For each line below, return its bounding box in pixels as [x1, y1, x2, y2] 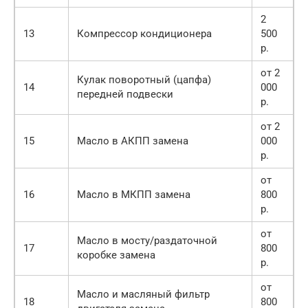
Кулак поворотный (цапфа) [77, 73, 211, 86]
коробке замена [77, 248, 155, 261]
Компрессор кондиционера [77, 27, 212, 40]
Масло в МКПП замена [77, 188, 190, 201]
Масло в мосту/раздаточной [77, 234, 217, 247]
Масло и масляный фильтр [77, 287, 210, 300]
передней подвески [77, 87, 173, 100]
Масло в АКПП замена [77, 134, 188, 147]
